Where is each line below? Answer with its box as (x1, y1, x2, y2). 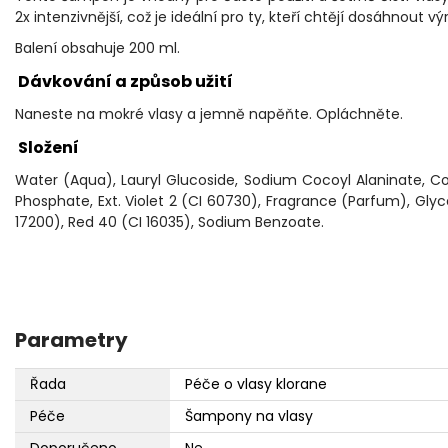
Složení (15, 136, 79, 160)
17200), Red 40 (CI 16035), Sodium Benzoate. (15, 212, 324, 233)
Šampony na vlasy (185, 406, 313, 427)
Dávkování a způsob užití (15, 70, 233, 94)
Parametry (15, 326, 128, 355)
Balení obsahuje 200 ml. (15, 38, 180, 59)
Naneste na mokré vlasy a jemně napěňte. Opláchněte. (15, 104, 403, 125)
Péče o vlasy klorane (185, 374, 327, 395)
